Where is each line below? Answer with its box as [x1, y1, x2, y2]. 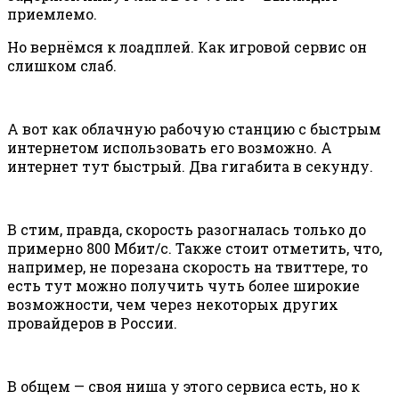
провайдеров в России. [7, 313, 177, 333]
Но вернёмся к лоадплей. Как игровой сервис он [7, 37, 367, 57]
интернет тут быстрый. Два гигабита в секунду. [7, 157, 373, 176]
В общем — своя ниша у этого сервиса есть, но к [7, 377, 360, 396]
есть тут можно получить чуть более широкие [7, 276, 360, 296]
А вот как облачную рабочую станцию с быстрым [7, 119, 381, 139]
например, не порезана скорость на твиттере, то [7, 257, 368, 277]
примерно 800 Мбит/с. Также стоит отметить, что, [7, 239, 382, 258]
